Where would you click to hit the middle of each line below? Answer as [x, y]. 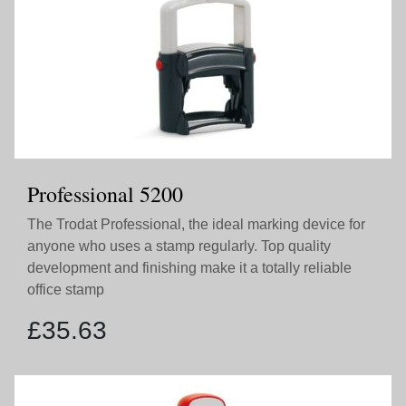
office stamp [66, 290]
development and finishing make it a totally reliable [189, 268]
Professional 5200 [105, 194]
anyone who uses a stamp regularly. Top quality [179, 246]
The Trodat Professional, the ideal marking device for [196, 224]
